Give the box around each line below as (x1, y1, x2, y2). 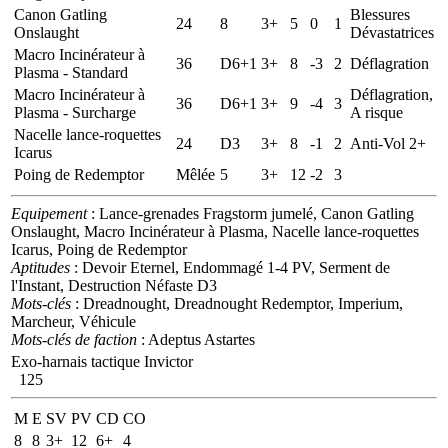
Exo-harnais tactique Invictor (11, 352, 193, 370)
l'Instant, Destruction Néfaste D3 (11, 276, 217, 294)
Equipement (11, 204, 87, 222)
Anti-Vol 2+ (350, 134, 426, 152)
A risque (350, 103, 403, 121)
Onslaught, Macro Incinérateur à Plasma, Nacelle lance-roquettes (11, 222, 419, 240)
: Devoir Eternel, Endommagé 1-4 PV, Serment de (70, 258, 390, 276)
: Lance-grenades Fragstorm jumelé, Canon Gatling (87, 204, 414, 222)
